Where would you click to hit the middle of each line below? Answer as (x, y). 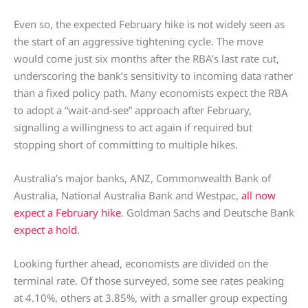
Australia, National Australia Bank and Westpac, (128, 195)
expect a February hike (67, 212)
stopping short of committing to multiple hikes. (126, 144)
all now (258, 195)
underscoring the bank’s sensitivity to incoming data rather (153, 76)
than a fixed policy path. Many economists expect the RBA (151, 93)
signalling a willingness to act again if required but (133, 127)
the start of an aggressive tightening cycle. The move (139, 41)
